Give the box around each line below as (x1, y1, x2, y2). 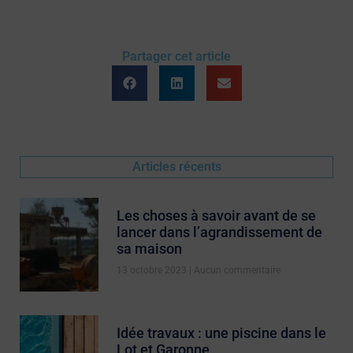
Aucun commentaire (191, 264, 281, 276)
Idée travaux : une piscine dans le (116, 325, 326, 342)
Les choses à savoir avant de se (116, 206, 316, 224)
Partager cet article (122, 48, 231, 64)
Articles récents (132, 158, 221, 174)
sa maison (116, 240, 182, 257)
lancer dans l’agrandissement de (116, 223, 322, 240)
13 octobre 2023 (116, 264, 189, 276)
